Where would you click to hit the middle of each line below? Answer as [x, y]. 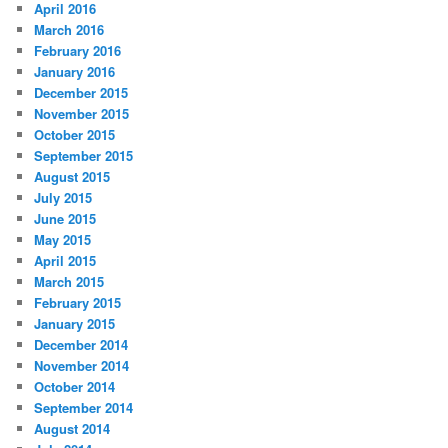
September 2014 [84, 407]
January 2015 [75, 323]
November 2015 [82, 113]
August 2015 [72, 176]
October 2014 [75, 386]
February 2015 [78, 302]
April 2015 [65, 260]
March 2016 [69, 29]
